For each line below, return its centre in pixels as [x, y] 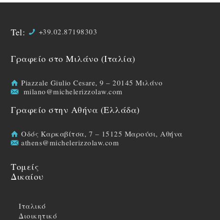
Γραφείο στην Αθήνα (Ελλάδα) [75, 109]
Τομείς [25, 166]
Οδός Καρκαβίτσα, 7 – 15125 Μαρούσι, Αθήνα [102, 133]
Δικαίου [27, 176]
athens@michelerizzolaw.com [70, 142]
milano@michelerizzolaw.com [73, 91]
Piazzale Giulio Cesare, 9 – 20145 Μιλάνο [92, 82]
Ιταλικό [32, 206]
